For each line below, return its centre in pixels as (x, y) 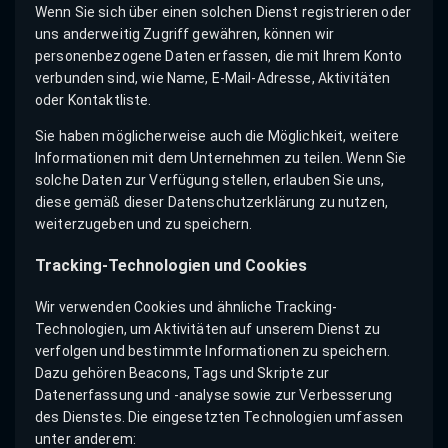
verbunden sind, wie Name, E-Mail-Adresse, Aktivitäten (213, 77)
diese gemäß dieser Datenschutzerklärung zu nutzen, (212, 201)
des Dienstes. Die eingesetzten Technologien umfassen (219, 417)
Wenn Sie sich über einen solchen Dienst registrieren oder (223, 11)
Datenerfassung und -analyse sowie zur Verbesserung (214, 395)
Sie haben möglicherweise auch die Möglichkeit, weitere (217, 135)
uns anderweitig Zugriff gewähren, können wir (185, 33)
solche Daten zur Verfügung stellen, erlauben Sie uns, (210, 179)
